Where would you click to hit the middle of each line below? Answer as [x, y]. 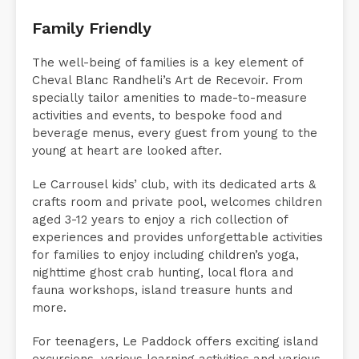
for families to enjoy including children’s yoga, [165, 274]
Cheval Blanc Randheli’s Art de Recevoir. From [167, 99]
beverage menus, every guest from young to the [175, 152]
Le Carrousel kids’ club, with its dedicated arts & [174, 203]
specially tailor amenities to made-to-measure [169, 117]
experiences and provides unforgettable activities [177, 256]
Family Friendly [92, 47]
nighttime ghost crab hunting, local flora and [163, 291]
